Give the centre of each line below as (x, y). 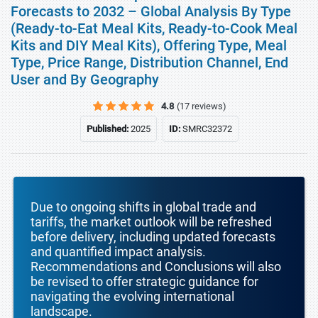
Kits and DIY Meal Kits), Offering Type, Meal (149, 45)
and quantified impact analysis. (118, 252)
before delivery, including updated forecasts (153, 237)
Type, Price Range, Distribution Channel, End (149, 62)
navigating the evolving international (132, 296)
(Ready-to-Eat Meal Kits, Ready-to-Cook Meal (154, 28)
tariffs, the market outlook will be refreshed (151, 222)
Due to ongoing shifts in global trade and (143, 207)
